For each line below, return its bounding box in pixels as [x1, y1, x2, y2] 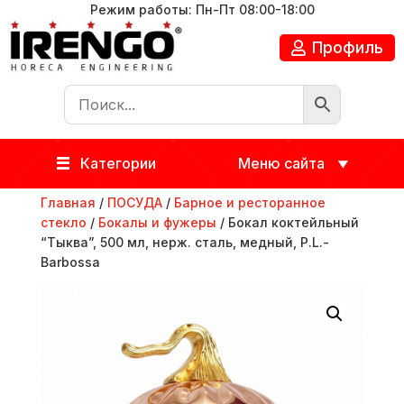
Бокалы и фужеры [97, 214, 216, 230]
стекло [40, 214, 87, 230]
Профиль [312, 37, 384, 57]
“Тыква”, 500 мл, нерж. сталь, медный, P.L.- [40, 234, 329, 250]
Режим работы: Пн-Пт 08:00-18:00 [89, 2, 315, 17]
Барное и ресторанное [173, 194, 326, 210]
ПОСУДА [106, 194, 162, 210]
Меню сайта [237, 153, 325, 172]
